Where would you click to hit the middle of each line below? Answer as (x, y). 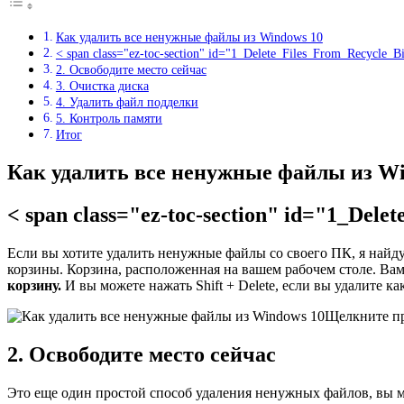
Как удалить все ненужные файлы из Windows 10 (189, 37)
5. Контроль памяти (109, 119)
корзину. (34, 285)
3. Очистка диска (102, 86)
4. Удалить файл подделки (127, 102)
